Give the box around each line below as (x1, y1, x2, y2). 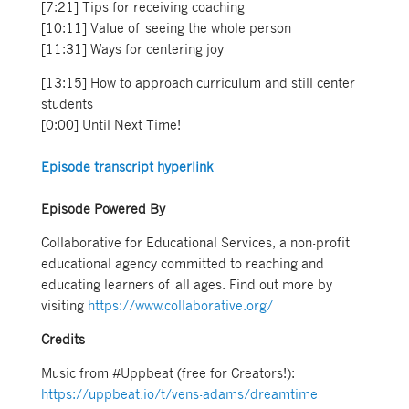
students (40, 94, 93, 113)
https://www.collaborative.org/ (87, 296, 273, 315)
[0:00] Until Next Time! (40, 115, 181, 134)
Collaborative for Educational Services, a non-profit (40, 233, 350, 252)
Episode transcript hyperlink (40, 157, 214, 176)
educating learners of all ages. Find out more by (40, 275, 332, 294)
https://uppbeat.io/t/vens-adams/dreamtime (40, 384, 318, 404)
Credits (40, 330, 85, 349)
